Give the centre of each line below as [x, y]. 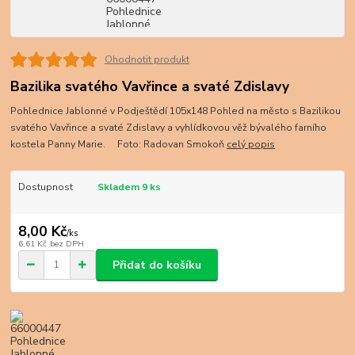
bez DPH [67, 244]
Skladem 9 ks [129, 187]
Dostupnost [45, 187]
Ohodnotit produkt [147, 59]
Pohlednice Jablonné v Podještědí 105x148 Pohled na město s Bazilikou [176, 111]
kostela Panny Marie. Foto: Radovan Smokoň [119, 144]
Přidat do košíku [157, 265]
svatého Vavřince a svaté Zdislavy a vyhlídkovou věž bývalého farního [169, 127]
